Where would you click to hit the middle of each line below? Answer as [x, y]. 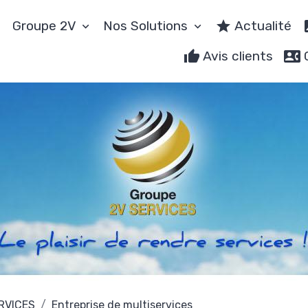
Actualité [262, 26]
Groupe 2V [46, 26]
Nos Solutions [147, 26]
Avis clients [237, 56]
